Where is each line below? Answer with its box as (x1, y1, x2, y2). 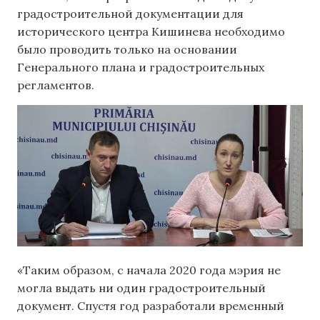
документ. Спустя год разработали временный (17, 299, 284, 314)
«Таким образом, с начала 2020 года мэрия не (17, 263, 281, 278)
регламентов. (17, 78, 94, 93)
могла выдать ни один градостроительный (17, 281, 266, 296)
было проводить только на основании (17, 42, 237, 57)
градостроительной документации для (17, 6, 244, 21)
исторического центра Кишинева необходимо (17, 24, 285, 39)
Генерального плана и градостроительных (17, 60, 264, 75)
